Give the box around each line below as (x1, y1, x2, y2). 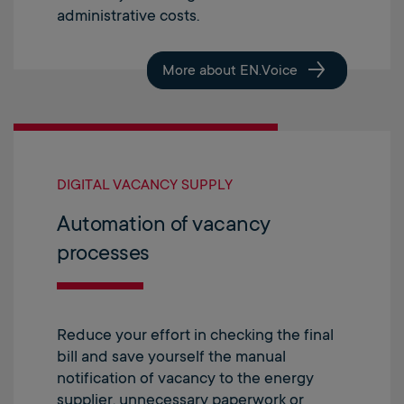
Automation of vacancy (57, 211, 271, 236)
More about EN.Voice (162, 61, 298, 78)
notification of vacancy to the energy (57, 368, 314, 387)
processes (57, 240, 150, 265)
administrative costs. (57, 5, 199, 24)
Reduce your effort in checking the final (57, 325, 334, 344)
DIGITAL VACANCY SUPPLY (57, 176, 233, 193)
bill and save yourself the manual (57, 346, 286, 365)
